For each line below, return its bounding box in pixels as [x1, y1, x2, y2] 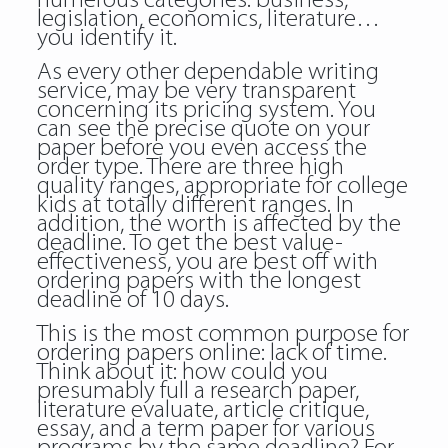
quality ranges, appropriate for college [36, 174, 408, 199]
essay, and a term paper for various [36, 417, 375, 442]
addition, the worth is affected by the [36, 212, 401, 237]
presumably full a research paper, [36, 379, 359, 404]
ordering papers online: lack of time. [36, 341, 387, 366]
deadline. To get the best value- [36, 231, 343, 256]
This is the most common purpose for [36, 322, 409, 347]
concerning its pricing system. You [36, 98, 376, 123]
